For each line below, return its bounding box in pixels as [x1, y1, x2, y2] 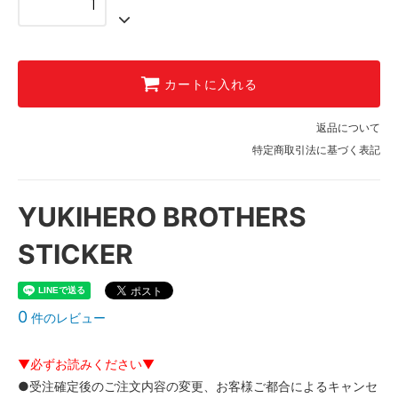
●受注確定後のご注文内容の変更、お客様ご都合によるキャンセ [18, 378, 378, 394]
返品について [316, 120, 380, 134]
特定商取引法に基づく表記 [252, 142, 380, 156]
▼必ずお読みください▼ [18, 355, 155, 371]
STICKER [18, 237, 133, 270]
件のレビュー [28, 309, 106, 325]
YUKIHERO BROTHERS [18, 200, 306, 233]
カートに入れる [164, 76, 258, 92]
